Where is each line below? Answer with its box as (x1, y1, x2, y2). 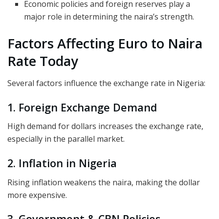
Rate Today (7, 52, 78, 70)
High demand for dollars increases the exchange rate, (7, 121, 203, 132)
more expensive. (7, 189, 67, 200)
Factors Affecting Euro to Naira (7, 34, 202, 53)
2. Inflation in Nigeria (7, 156, 117, 170)
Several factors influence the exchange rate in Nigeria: (7, 78, 205, 89)
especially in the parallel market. (7, 133, 125, 145)
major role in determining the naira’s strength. (24, 11, 195, 22)
